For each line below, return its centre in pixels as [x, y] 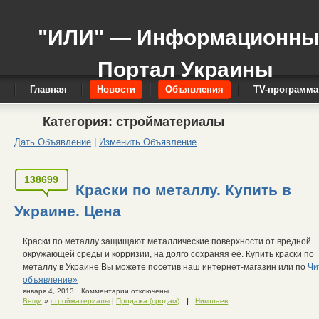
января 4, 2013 [48, 291]
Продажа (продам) [148, 301]
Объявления [194, 89]
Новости [116, 89]
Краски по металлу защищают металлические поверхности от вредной [167, 242]
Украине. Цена [68, 211]
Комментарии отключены [125, 291]
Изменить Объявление [148, 142]
